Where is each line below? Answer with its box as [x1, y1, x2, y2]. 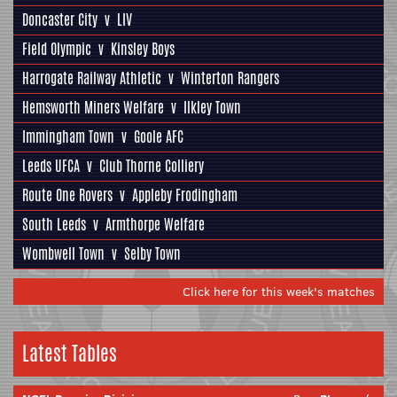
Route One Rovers [22, 184, 113, 206]
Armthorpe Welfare [105, 214, 205, 235]
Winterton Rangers [181, 67, 279, 89]
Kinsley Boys [111, 38, 175, 59]
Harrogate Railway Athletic [22, 67, 161, 89]
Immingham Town [22, 126, 114, 147]
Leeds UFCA [22, 155, 80, 176]
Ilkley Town [183, 97, 241, 118]
